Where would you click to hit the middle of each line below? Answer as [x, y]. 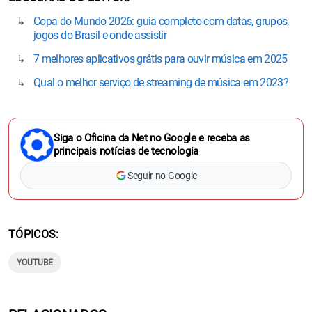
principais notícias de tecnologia [126, 151]
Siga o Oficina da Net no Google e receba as [152, 138]
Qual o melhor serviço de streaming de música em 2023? [161, 82]
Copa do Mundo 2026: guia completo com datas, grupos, [161, 21]
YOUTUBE [35, 262]
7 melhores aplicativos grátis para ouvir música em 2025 [161, 58]
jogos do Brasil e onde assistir [100, 35]
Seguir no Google [162, 175]
